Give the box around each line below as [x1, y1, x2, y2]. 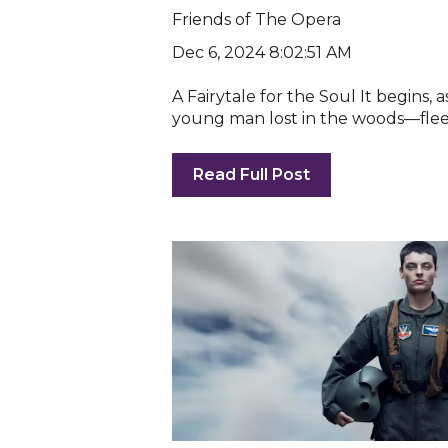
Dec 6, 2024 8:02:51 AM [172, 42, 352, 62]
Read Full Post [193, 164, 310, 184]
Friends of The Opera [172, 9, 341, 29]
